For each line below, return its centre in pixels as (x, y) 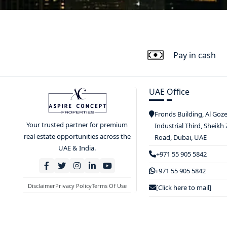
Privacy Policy (73, 186)
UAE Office (169, 92)
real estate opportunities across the (77, 137)
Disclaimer (41, 186)
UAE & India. (77, 148)
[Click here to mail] (183, 187)
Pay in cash (195, 55)
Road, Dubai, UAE (180, 137)
